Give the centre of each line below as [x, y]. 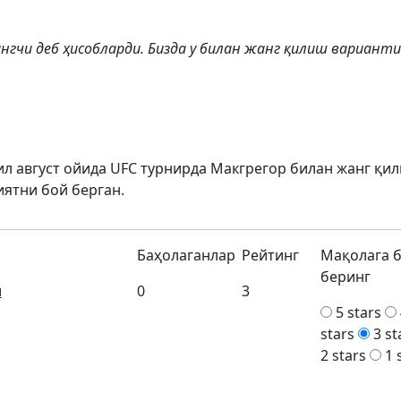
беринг [346, 277]
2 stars [344, 355]
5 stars [359, 312]
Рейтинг [271, 255]
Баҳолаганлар [187, 255]
